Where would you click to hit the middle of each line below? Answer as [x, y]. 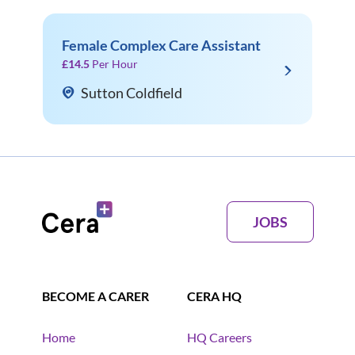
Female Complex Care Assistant [161, 46]
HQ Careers [219, 338]
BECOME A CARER [95, 296]
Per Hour [115, 64]
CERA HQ [214, 296]
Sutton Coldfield [132, 93]
